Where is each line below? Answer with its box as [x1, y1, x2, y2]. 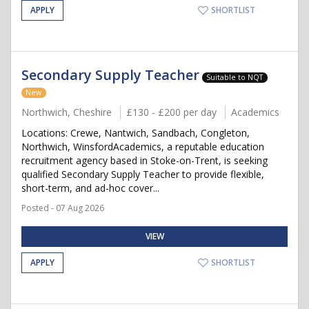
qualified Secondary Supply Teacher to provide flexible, [21, 168, 264, 181]
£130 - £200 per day [126, 106, 217, 119]
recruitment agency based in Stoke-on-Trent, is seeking [21, 154, 268, 167]
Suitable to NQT [206, 72, 263, 82]
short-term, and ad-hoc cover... [21, 181, 159, 195]
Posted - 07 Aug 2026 [21, 202, 104, 214]
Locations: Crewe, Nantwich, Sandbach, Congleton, [21, 126, 250, 139]
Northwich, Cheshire [21, 106, 112, 119]
